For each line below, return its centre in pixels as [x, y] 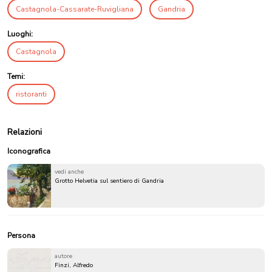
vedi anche [69, 172]
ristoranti [31, 94]
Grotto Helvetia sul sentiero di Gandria [109, 181]
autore [63, 256]
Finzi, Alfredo [74, 265]
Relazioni [25, 132]
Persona [21, 235]
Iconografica [29, 151]
